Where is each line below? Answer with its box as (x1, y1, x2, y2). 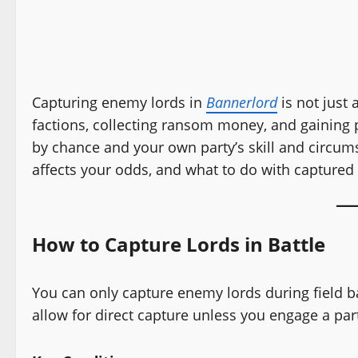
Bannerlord (206, 92, 277, 112)
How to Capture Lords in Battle (32, 230, 325, 257)
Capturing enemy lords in (32, 92, 206, 112)
